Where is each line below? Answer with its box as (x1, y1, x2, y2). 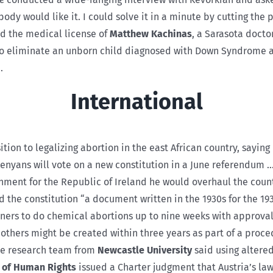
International (70, 88, 203, 116)
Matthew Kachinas (110, 28, 192, 40)
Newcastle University (97, 244, 192, 256)
